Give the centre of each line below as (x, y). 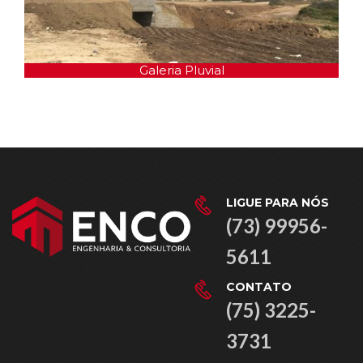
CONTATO (259, 287)
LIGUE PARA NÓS (278, 203)
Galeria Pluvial (175, 70)
